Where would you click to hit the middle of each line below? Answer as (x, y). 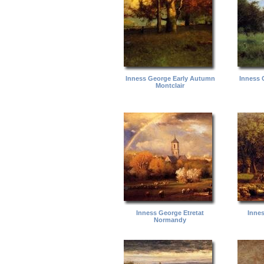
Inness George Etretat (170, 212)
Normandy (170, 220)
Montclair (170, 85)
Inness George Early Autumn (170, 78)
